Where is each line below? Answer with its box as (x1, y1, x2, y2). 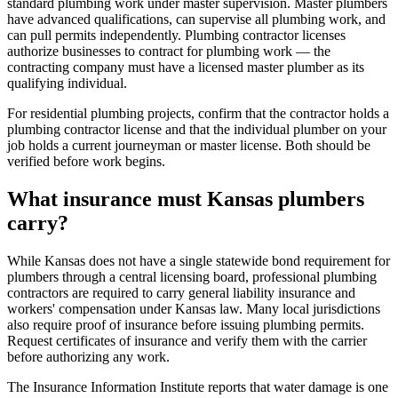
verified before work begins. (7, 154, 165, 170)
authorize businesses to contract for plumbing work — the (7, 44, 330, 60)
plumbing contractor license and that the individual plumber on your (7, 122, 386, 138)
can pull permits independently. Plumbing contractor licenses (7, 28, 346, 44)
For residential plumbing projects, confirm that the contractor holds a (7, 106, 389, 122)
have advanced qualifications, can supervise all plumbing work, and (7, 12, 386, 28)
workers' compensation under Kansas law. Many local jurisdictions (7, 301, 380, 317)
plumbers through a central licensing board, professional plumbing (7, 269, 377, 285)
